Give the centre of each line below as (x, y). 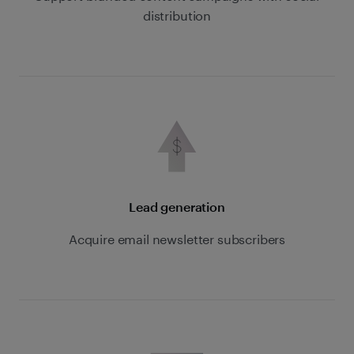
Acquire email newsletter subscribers (177, 239)
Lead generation (177, 207)
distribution (177, 16)
